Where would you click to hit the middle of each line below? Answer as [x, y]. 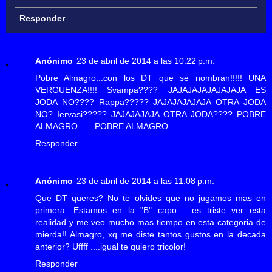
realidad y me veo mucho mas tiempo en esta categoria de [151, 223]
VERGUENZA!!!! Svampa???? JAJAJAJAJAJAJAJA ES [151, 90]
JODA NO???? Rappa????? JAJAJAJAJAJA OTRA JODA [151, 102]
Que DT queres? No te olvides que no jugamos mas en [151, 198]
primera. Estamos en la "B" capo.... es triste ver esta [151, 210]
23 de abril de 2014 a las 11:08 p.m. [145, 181]
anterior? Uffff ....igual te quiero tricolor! [110, 247]
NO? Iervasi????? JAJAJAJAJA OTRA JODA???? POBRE [151, 114]
